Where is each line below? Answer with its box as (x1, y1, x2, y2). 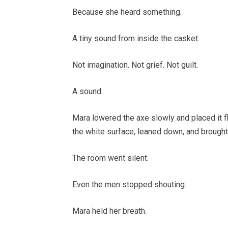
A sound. (72, 87, 103, 97)
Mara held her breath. (72, 206, 147, 216)
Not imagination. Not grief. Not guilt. (72, 60, 198, 70)
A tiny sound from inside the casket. (72, 34, 199, 44)
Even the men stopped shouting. (72, 180, 186, 190)
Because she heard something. (72, 7, 182, 17)
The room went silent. (72, 153, 149, 163)
